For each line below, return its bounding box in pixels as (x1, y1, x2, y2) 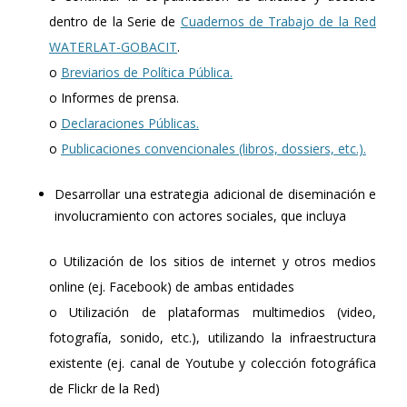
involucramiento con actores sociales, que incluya (55, 206, 346, 224)
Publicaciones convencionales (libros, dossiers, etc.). (61, 139, 366, 157)
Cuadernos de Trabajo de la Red (180, 12, 376, 30)
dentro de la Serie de (49, 12, 181, 30)
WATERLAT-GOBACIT (49, 37, 177, 55)
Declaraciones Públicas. (61, 114, 199, 132)
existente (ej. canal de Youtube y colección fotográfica (49, 353, 376, 372)
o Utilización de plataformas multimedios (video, (49, 303, 376, 321)
